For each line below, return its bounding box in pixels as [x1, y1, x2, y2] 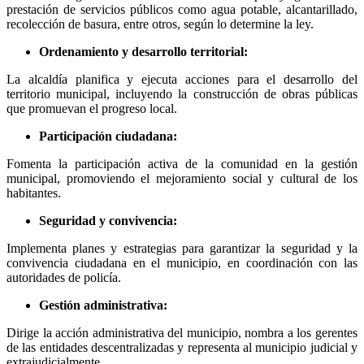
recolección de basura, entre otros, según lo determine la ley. [6, 16, 317, 31]
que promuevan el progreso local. [6, 101, 180, 115]
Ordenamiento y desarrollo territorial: [39, 44, 248, 58]
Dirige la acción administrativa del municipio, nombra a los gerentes [6, 325, 357, 340]
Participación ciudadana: [39, 128, 177, 143]
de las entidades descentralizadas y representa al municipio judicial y [6, 340, 357, 354]
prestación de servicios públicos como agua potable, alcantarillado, [6, 2, 357, 16]
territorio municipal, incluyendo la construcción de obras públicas [6, 86, 357, 101]
